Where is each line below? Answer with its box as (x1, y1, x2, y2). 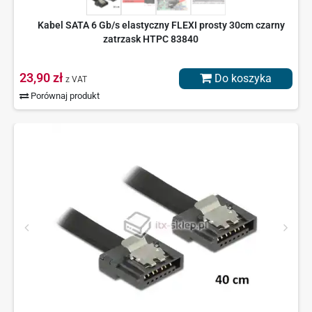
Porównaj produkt (29, 91, 100, 102)
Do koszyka (212, 72, 272, 86)
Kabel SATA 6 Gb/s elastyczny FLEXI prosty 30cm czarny (38, 19, 285, 31)
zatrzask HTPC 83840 (103, 33, 198, 45)
